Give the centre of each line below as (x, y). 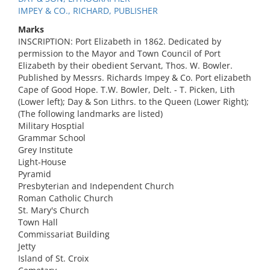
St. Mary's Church (54, 210)
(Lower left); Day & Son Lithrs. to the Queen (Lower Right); (133, 102)
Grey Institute (46, 150)
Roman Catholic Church (66, 198)
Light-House (42, 162)
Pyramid (35, 174)
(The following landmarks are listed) (90, 114)
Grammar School (52, 138)
